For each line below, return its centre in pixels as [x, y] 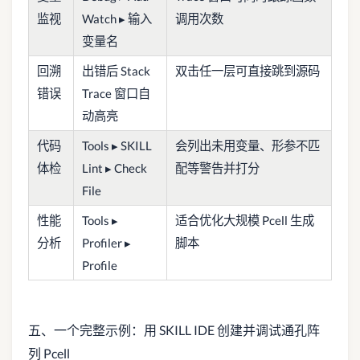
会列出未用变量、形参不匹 [247, 145]
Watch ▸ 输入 [117, 18]
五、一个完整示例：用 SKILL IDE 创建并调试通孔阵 [174, 330]
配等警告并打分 [217, 168]
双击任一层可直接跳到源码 [247, 71]
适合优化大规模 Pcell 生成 [245, 220]
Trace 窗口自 [116, 93]
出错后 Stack [116, 71]
